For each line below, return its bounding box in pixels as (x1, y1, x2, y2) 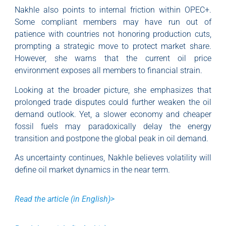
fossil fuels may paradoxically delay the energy (15, 121, 211, 131)
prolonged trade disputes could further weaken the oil (15, 97, 211, 107)
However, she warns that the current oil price (15, 53, 211, 64)
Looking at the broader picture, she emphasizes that (15, 85, 211, 95)
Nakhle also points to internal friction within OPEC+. (15, 5, 211, 15)
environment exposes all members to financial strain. (15, 66, 202, 76)
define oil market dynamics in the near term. (15, 165, 170, 175)
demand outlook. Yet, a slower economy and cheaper (15, 109, 211, 119)
